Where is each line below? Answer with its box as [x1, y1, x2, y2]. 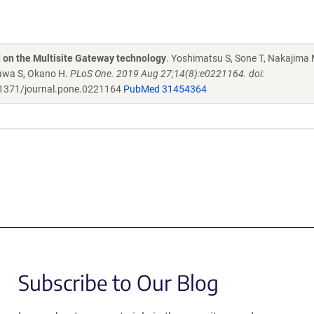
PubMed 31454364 [123, 83, 207, 95]
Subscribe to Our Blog [18, 269, 219, 296]
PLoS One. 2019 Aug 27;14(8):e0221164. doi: [70, 68, 264, 79]
